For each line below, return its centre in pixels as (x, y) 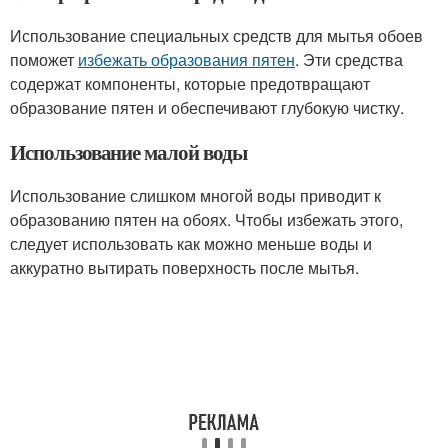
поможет (44, 59)
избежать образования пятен (186, 59)
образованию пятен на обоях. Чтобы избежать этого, (206, 219)
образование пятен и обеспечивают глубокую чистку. (207, 107)
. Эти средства (349, 59)
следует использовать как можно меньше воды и (191, 243)
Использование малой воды (128, 152)
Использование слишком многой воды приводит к (195, 195)
